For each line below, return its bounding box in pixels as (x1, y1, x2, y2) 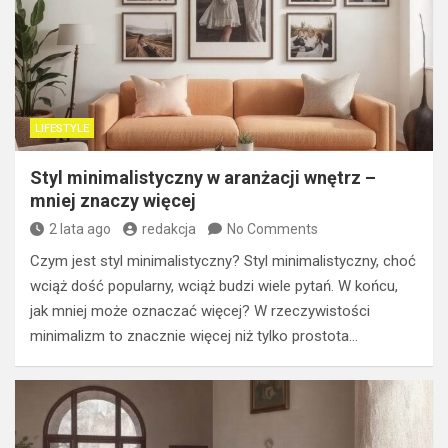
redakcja (142, 220, 196, 237)
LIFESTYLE (35, 121, 89, 135)
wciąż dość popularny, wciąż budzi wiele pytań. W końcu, (30, 276, 398, 295)
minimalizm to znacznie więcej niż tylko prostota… (30, 326, 358, 345)
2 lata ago (49, 220, 111, 237)
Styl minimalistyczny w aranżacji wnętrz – (30, 166, 376, 188)
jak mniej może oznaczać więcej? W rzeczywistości (30, 301, 370, 320)
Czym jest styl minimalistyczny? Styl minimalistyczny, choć (30, 251, 416, 270)
